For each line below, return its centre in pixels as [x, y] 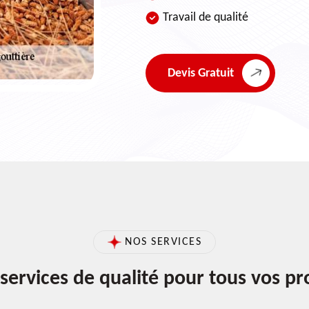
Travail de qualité [206, 18]
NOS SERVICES [163, 242]
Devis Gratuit [201, 73]
